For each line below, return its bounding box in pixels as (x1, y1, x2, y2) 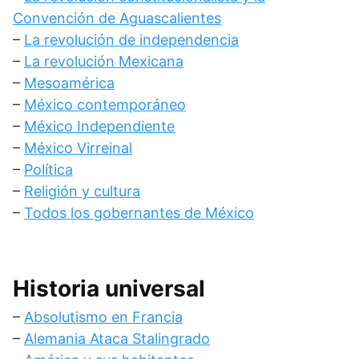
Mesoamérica (24, 75, 115, 91)
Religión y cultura (24, 183, 140, 200)
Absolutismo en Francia (24, 309, 183, 325)
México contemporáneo (24, 96, 186, 113)
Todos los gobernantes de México (24, 204, 254, 221)
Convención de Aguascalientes (13, 10, 221, 26)
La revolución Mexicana (24, 53, 184, 70)
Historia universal (13, 275, 205, 302)
